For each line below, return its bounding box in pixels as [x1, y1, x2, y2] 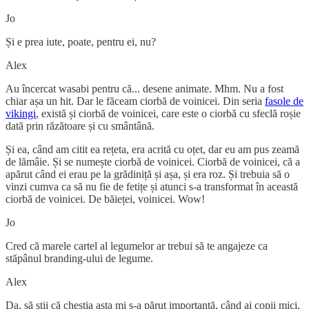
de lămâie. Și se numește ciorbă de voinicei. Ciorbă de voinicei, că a [6, 155, 300, 168]
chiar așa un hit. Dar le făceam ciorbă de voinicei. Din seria [6, 94, 265, 107]
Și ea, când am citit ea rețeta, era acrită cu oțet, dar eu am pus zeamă [6, 143, 299, 155]
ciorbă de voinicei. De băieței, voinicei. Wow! [6, 192, 205, 205]
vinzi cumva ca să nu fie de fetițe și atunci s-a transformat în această [6, 180, 298, 192]
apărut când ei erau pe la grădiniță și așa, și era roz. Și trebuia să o [6, 168, 290, 180]
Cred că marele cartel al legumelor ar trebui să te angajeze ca [6, 239, 268, 252]
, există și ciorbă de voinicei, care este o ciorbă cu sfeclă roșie [36, 107, 301, 119]
